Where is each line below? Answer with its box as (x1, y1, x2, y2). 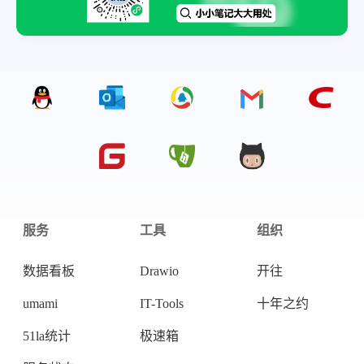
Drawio (140, 264, 179, 278)
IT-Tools (140, 297, 184, 310)
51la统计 (23, 329, 71, 343)
